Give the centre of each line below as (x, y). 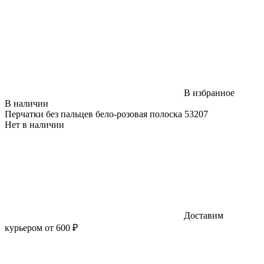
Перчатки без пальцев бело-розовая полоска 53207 (113, 114)
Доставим (202, 215)
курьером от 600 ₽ (41, 227)
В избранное (209, 93)
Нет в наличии (34, 124)
